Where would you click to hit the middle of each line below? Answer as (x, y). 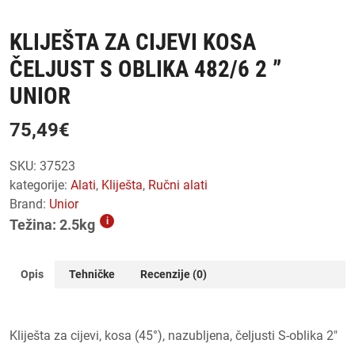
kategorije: (40, 185)
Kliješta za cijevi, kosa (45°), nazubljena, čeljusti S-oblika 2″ (174, 335)
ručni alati (182, 185)
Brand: (29, 204)
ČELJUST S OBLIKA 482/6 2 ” (145, 69)
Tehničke (92, 274)
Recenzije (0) (174, 274)
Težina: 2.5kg (52, 224)
